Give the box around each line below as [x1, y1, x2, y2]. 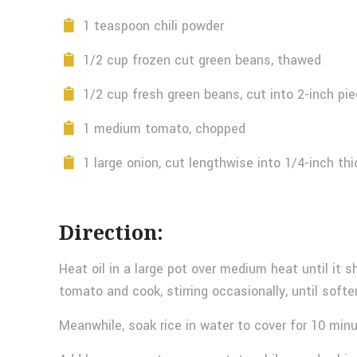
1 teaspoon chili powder [79, 17, 225, 35]
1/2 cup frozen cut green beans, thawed [79, 51, 322, 69]
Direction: [59, 218, 163, 245]
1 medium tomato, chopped [79, 120, 246, 138]
